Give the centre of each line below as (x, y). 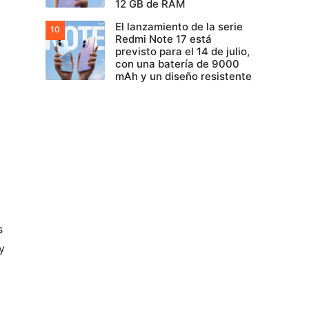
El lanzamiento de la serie (179, 27)
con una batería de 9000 (177, 64)
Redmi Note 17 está (163, 39)
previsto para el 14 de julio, (182, 51)
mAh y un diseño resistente (183, 76)
